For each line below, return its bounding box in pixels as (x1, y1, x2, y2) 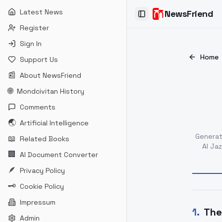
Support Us (20, 55, 58, 64)
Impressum (20, 198, 55, 207)
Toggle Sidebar (141, 13, 192, 23)
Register (20, 23, 49, 32)
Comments (20, 103, 55, 111)
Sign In (20, 39, 42, 48)
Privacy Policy (20, 166, 65, 175)
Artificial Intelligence (20, 118, 89, 127)
